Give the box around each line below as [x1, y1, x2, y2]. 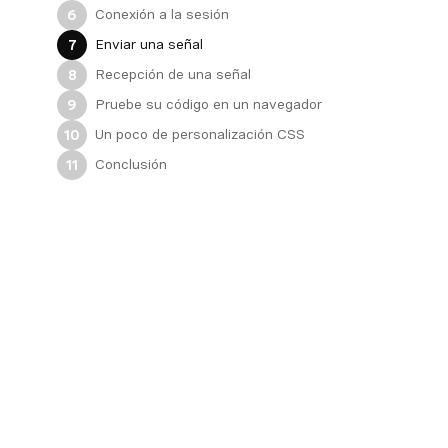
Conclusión [95, 156, 167, 173]
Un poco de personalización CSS [95, 126, 305, 143]
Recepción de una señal [95, 66, 251, 83]
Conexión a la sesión [95, 6, 229, 23]
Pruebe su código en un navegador [95, 96, 322, 113]
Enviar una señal [95, 36, 203, 53]
